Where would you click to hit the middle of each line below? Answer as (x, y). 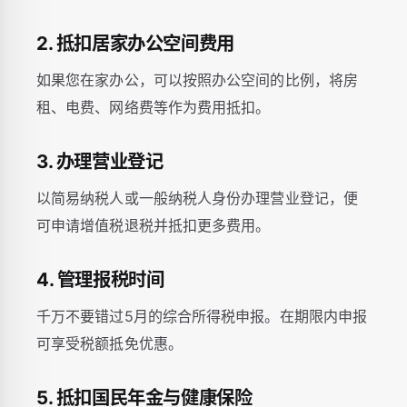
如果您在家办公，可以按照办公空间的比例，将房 (198, 80)
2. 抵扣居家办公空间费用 (135, 43)
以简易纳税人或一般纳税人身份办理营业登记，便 (198, 198)
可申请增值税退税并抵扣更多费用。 (154, 225)
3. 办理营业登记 (100, 161)
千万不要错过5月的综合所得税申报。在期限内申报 (202, 316)
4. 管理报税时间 (100, 279)
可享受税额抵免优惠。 (109, 343)
